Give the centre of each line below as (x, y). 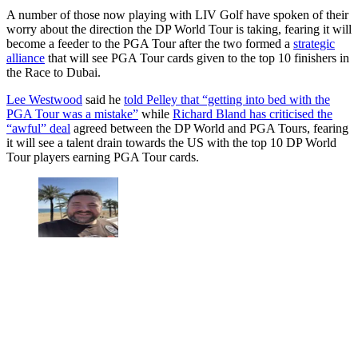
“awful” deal (38, 129)
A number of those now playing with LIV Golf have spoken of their (177, 15)
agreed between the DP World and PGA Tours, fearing (209, 129)
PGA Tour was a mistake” (72, 114)
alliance (26, 58)
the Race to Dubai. (54, 73)
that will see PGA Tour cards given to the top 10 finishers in (197, 58)
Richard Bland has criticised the (253, 114)
